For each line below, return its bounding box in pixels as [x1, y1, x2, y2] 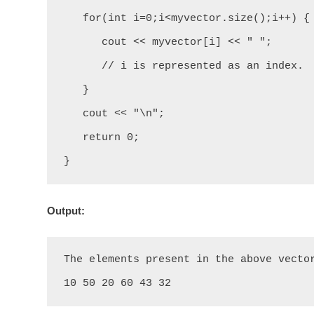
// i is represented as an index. [64, 60, 102, 72]
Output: [47, 205, 85, 217]
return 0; [64, 132, 83, 144]
